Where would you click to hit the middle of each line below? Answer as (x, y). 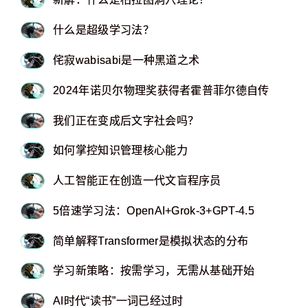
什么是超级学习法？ (103, 30)
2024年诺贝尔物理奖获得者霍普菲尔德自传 (161, 90)
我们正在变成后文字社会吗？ (126, 120)
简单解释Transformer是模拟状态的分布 (151, 241)
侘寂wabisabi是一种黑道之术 (126, 60)
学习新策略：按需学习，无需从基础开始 (154, 271)
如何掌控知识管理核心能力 (120, 151)
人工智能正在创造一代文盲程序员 (137, 181)
